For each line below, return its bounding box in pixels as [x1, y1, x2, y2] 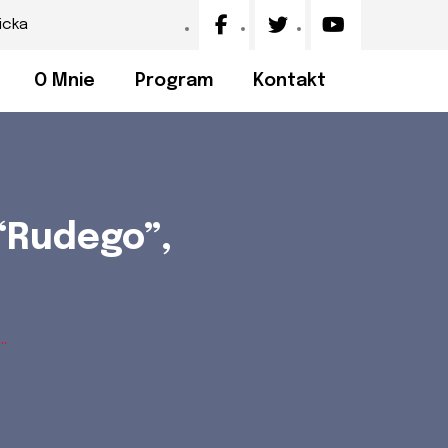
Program [135, 71, 213, 90]
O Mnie [34, 71, 95, 90]
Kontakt [253, 71, 326, 90]
